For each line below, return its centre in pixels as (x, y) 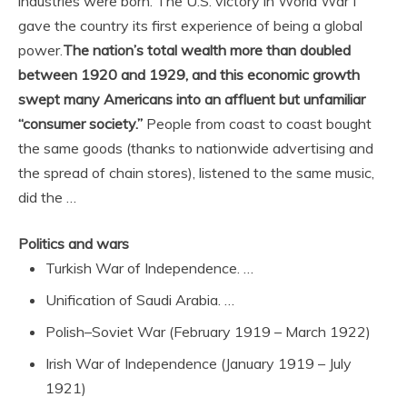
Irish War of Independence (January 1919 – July (199, 363)
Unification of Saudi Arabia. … (140, 300)
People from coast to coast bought (257, 124)
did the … (47, 197)
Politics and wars (74, 243)
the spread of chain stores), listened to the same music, (196, 173)
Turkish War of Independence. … (149, 268)
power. (40, 50)
